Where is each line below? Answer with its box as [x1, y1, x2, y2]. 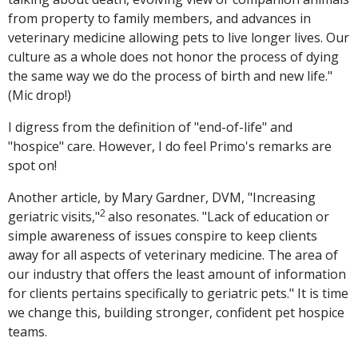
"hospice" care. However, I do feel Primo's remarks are [8, 137, 332, 155]
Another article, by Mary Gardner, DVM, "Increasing [8, 188, 316, 206]
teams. [8, 322, 47, 340]
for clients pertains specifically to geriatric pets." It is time [8, 284, 348, 302]
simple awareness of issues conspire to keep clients [8, 226, 317, 245]
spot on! [8, 156, 57, 174]
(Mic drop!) [8, 86, 71, 104]
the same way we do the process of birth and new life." [8, 66, 332, 85]
